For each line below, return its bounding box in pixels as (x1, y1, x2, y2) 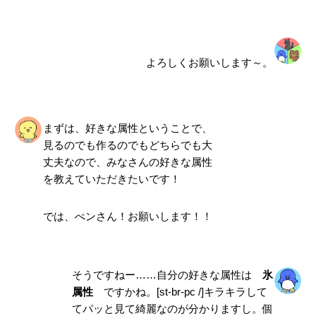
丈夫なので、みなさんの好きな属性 (42, 156, 212, 169)
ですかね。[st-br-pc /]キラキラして (92, 286, 267, 298)
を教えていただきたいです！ (42, 173, 181, 186)
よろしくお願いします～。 (146, 56, 274, 68)
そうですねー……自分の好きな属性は (71, 269, 262, 281)
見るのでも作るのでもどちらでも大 (42, 139, 212, 152)
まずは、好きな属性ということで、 (42, 122, 212, 135)
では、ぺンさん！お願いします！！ (42, 209, 212, 222)
